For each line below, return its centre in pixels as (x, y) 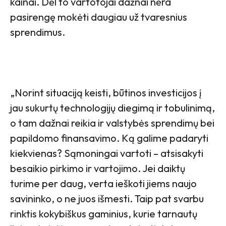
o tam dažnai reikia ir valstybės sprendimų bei (112, 123)
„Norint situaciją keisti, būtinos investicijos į (106, 93)
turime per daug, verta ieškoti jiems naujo (103, 184)
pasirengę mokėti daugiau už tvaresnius (99, 17)
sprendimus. (38, 32)
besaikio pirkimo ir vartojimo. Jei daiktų (98, 168)
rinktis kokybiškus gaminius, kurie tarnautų (104, 214)
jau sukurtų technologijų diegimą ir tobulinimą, (112, 108)
